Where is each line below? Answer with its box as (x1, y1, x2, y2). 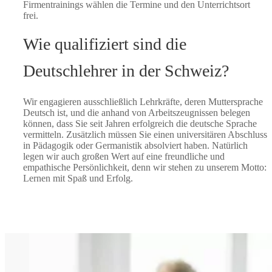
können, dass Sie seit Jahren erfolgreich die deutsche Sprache (23, 118, 257, 129)
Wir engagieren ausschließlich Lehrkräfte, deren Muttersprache (23, 96, 263, 107)
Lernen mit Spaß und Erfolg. (23, 172, 133, 183)
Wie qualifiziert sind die (23, 34, 186, 53)
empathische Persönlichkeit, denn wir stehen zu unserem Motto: (23, 161, 267, 172)
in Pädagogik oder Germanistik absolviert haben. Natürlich (23, 140, 248, 151)
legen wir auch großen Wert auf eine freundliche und (23, 151, 225, 161)
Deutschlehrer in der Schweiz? (23, 61, 229, 80)
